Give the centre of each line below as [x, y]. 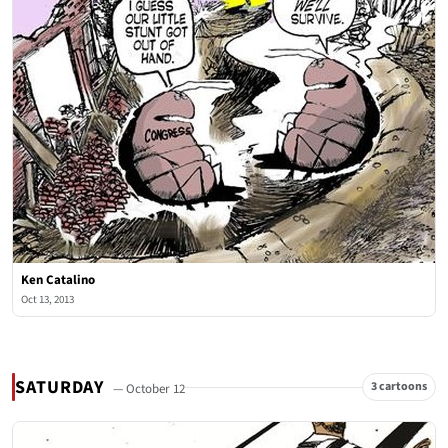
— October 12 [149, 388]
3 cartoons [399, 386]
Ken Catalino [58, 280]
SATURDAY [62, 387]
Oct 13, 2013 [47, 299]
